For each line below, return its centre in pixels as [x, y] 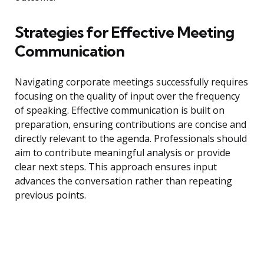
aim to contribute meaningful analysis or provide [123, 153]
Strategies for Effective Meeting [124, 32]
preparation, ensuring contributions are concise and [131, 125]
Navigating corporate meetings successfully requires [131, 82]
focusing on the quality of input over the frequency [127, 96]
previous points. [50, 195]
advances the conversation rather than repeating [123, 181]
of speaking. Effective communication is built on [120, 110]
